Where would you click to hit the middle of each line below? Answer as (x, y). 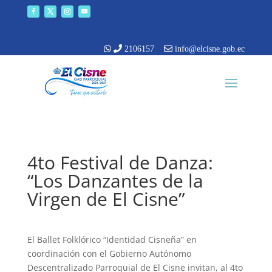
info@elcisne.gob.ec (209, 49)
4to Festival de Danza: (120, 162)
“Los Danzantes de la (115, 181)
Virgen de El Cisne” (106, 199)
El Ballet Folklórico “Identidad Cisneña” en (112, 240)
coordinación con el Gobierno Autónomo (109, 253)
